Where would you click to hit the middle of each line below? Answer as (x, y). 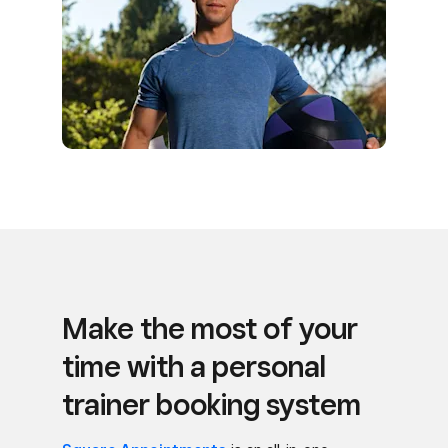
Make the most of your (210, 328)
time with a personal (194, 366)
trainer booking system (211, 404)
